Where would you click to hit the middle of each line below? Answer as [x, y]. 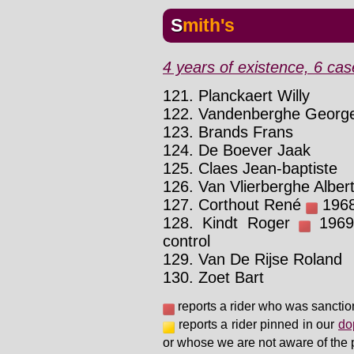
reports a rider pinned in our [256, 325]
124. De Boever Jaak [237, 150]
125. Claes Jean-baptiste [250, 168]
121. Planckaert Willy [236, 95]
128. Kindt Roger [231, 222]
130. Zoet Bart [213, 277]
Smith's [209, 25]
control [186, 241]
